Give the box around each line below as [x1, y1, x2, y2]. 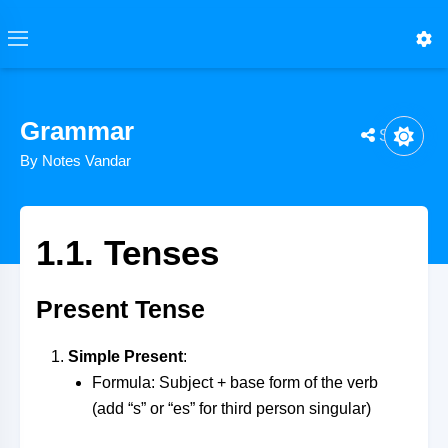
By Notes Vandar [20, 152, 131, 169]
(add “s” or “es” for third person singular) [92, 400, 371, 417]
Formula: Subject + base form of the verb [92, 374, 378, 391]
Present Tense [36, 295, 205, 323]
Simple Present [68, 348, 183, 365]
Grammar [20, 116, 134, 146]
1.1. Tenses [36, 233, 219, 272]
